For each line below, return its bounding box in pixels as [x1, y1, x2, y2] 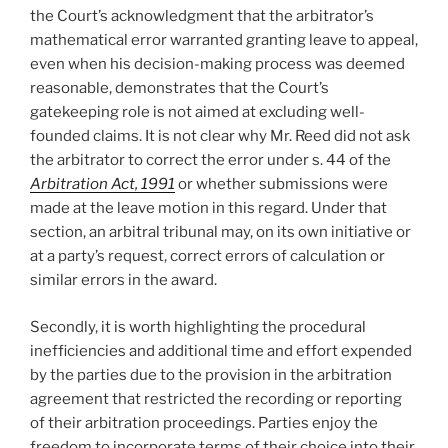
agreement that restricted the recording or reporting [30, 389, 402, 408]
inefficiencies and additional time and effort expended [30, 341, 412, 360]
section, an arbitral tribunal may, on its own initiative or [30, 223, 411, 242]
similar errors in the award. [30, 271, 220, 290]
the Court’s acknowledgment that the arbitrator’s [30, 7, 374, 26]
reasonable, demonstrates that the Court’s [30, 79, 329, 98]
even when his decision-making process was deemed [30, 55, 405, 74]
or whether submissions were [178, 175, 388, 194]
